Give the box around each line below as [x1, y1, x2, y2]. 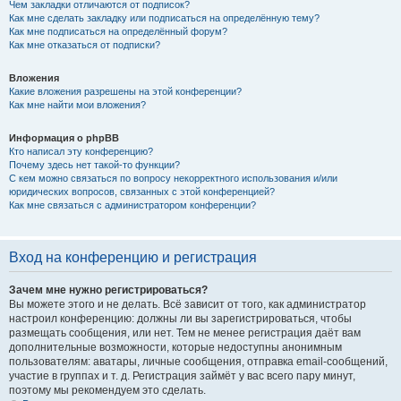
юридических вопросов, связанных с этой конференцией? [9, 186, 275, 197]
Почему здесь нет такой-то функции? [9, 159, 180, 170]
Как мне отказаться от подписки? [9, 39, 160, 50]
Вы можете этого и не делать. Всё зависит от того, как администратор [9, 298, 366, 311]
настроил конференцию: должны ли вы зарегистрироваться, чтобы [9, 312, 352, 325]
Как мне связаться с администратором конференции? [9, 200, 256, 210]
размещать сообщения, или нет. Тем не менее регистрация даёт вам [9, 327, 361, 339]
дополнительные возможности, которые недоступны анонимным [9, 341, 342, 354]
